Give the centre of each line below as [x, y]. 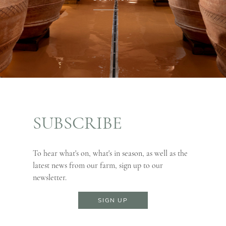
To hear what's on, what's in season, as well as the [110, 153]
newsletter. [50, 177]
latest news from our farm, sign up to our [98, 165]
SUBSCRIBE [77, 123]
